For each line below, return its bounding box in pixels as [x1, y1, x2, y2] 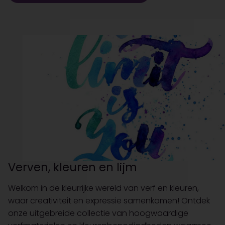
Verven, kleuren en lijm [8, 159, 137, 175]
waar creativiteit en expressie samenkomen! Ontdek [8, 194, 210, 206]
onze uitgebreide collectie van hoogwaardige [8, 207, 188, 219]
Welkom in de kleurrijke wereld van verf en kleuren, [8, 182, 199, 194]
